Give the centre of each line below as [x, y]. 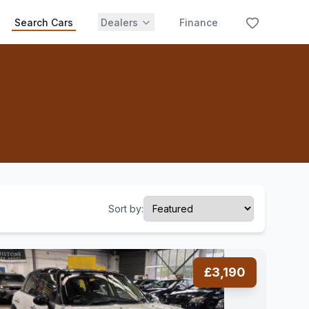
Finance [199, 22]
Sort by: [126, 208]
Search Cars [44, 22]
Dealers [119, 22]
